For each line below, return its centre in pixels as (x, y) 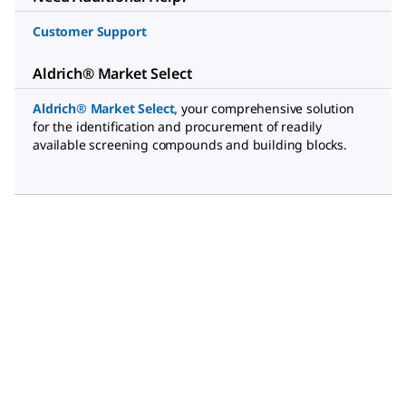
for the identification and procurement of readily (178, 126)
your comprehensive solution (268, 108)
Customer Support (90, 31)
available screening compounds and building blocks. (190, 145)
